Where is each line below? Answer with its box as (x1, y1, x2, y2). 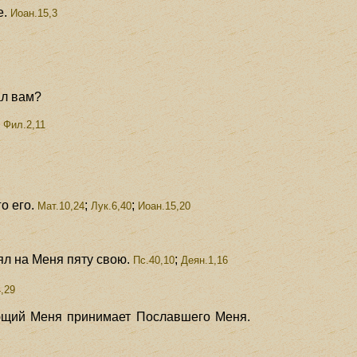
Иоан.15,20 (138, 199, 191, 212)
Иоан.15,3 (7, 6, 58, 19)
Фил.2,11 (3, 118, 46, 131)
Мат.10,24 (34, 199, 85, 212)
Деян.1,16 (181, 253, 229, 266)
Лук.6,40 (91, 199, 132, 212)
